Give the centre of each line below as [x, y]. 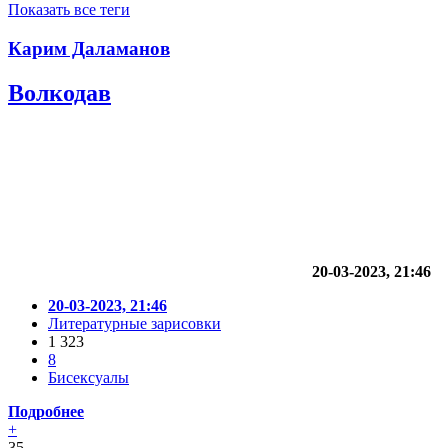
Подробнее [46, 411]
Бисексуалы [88, 377]
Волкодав [59, 92]
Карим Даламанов [89, 48]
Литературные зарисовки [134, 323]
